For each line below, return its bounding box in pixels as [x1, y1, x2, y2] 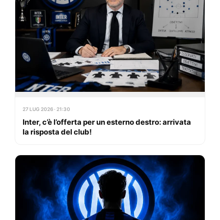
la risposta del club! [23, 127, 92, 137]
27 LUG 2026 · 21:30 [23, 106, 70, 112]
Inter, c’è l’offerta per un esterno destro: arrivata [23, 117, 191, 127]
